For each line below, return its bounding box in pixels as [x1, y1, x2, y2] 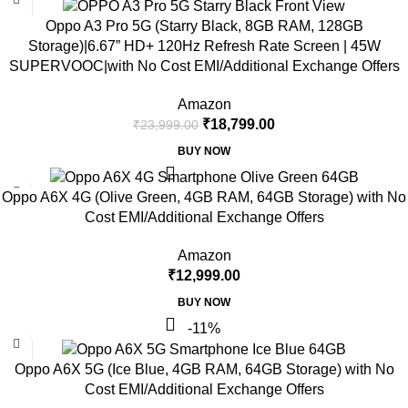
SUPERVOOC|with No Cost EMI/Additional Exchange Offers [8, 57, 400, 74]
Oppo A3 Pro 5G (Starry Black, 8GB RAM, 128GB [45, 17, 363, 34]
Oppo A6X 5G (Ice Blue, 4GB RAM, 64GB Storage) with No [14, 362, 394, 378]
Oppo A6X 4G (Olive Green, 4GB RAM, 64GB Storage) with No [2, 189, 406, 206]
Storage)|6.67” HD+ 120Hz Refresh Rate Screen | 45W [27, 37, 381, 54]
